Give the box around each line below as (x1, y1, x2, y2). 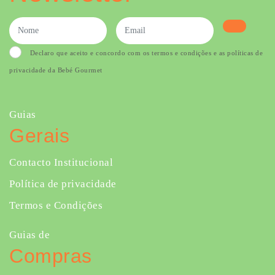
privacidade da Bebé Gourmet (9, 66, 103, 74)
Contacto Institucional (9, 157, 113, 168)
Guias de (9, 229, 50, 241)
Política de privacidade (9, 178, 117, 190)
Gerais (9, 125, 69, 147)
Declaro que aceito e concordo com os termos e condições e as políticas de (29, 49, 263, 56)
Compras (9, 245, 92, 267)
